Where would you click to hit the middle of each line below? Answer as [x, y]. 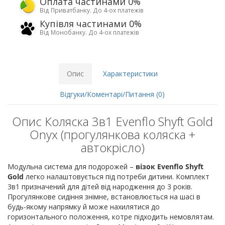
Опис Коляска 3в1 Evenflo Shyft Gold [113, 122]
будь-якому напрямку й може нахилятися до [84, 207]
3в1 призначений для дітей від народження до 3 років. [100, 187]
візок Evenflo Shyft [168, 167]
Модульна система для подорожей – [71, 167]
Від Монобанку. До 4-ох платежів [89, 32]
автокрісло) [113, 148]
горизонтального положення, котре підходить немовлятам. [111, 217]
